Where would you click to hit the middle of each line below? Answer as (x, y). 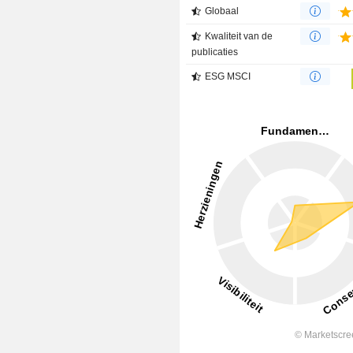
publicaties (215, 52)
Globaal (222, 11)
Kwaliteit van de (239, 37)
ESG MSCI (228, 77)
